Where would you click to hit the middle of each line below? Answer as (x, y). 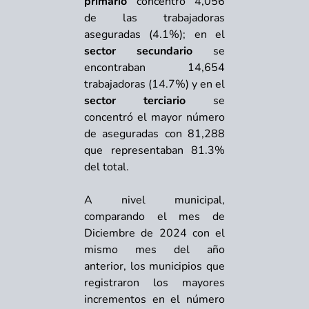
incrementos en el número (154, 299)
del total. (107, 167)
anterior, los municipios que (154, 266)
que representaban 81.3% (154, 150)
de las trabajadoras (154, 18)
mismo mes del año (154, 249)
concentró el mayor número (154, 117)
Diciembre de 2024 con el (154, 233)
